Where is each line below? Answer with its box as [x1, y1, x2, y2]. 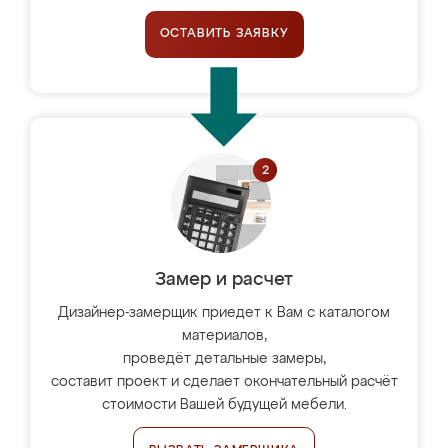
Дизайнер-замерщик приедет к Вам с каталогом [58, 306, 390, 320]
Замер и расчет [155, 271, 293, 289]
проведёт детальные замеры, [122, 352, 326, 366]
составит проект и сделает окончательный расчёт [50, 375, 398, 389]
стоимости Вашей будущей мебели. [101, 398, 347, 412]
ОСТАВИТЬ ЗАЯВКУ [159, 28, 289, 40]
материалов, [181, 329, 267, 343]
